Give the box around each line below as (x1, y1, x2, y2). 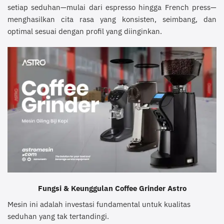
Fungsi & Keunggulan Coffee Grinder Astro (37, 183, 186, 193)
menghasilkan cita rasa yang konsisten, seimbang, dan (7, 14, 216, 24)
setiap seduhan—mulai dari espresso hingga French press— (7, 2, 216, 12)
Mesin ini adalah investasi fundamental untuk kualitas (7, 198, 190, 209)
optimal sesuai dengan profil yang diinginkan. (7, 26, 162, 36)
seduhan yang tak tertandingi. (7, 210, 109, 221)
